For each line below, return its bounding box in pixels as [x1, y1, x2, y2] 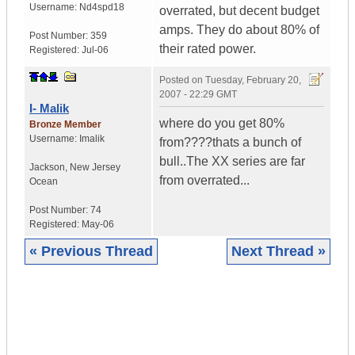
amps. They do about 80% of [159, 23, 319, 37]
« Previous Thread [29, 243, 153, 260]
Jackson [29, 162, 65, 174]
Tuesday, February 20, [205, 74, 301, 86]
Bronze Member [29, 119, 101, 131]
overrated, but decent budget [159, 4, 319, 18]
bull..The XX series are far [159, 155, 305, 169]
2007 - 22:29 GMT [159, 89, 237, 101]
